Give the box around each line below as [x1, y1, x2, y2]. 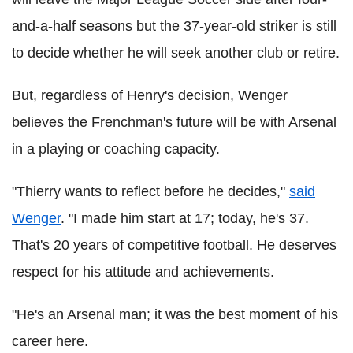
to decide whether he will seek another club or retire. [12, 44, 340, 61]
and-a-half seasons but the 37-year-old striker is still [12, 17, 336, 34]
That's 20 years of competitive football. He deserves [12, 236, 336, 253]
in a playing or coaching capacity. [12, 140, 220, 157]
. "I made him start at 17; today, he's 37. [61, 210, 309, 226]
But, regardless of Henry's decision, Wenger [12, 87, 288, 103]
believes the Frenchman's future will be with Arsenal [12, 113, 336, 130]
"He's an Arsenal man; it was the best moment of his [12, 306, 338, 322]
